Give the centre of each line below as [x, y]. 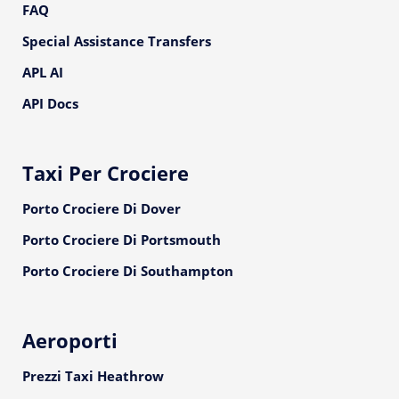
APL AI [43, 72]
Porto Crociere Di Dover [102, 208]
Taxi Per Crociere [106, 173]
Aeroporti [70, 340]
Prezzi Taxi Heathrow [93, 376]
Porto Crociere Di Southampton [128, 271]
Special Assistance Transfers [117, 41]
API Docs [50, 103]
